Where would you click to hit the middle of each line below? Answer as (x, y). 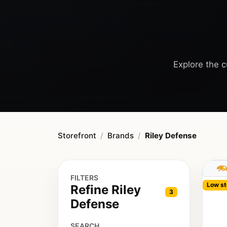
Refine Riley (106, 190)
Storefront (77, 136)
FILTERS (84, 178)
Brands (121, 136)
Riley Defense (171, 136)
